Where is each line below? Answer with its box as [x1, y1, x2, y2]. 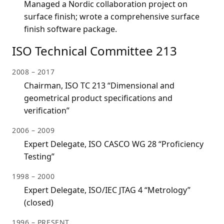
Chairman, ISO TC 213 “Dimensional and [24, 80, 174, 91]
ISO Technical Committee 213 [12, 42, 177, 59]
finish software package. [24, 23, 117, 35]
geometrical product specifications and [24, 92, 172, 104]
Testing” [24, 151, 54, 162]
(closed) [24, 197, 53, 208]
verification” [24, 105, 69, 116]
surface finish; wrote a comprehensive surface [24, 11, 199, 22]
